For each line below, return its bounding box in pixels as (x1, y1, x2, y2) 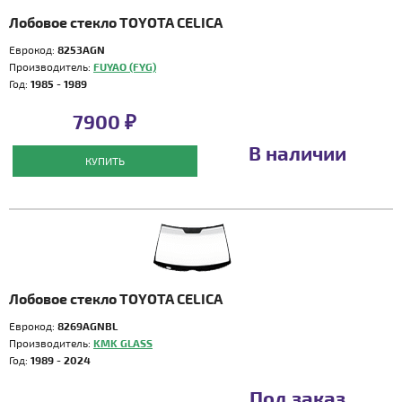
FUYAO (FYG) (93, 60, 156, 73)
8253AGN (57, 43, 105, 56)
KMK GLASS (93, 336, 153, 349)
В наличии (248, 141, 346, 164)
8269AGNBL (57, 319, 118, 332)
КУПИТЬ (84, 154, 125, 167)
